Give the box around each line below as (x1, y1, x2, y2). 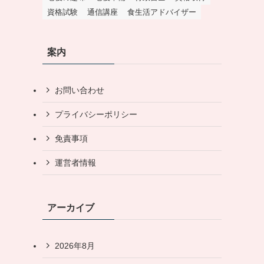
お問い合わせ (55, 85, 104, 95)
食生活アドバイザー (127, 8, 196, 17)
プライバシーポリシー (55, 109, 137, 119)
